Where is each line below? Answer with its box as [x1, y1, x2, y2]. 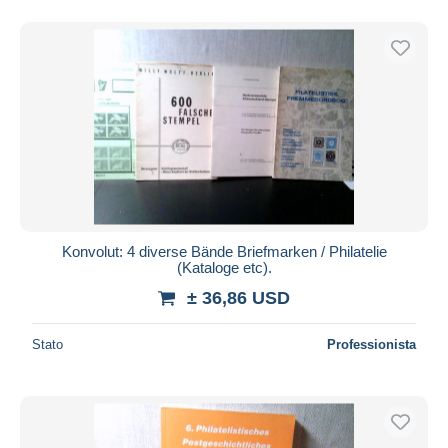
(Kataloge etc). [176, 258, 272, 276]
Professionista [327, 336, 416, 352]
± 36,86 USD [187, 287, 290, 308]
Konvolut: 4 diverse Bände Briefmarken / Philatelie [61, 242, 387, 260]
